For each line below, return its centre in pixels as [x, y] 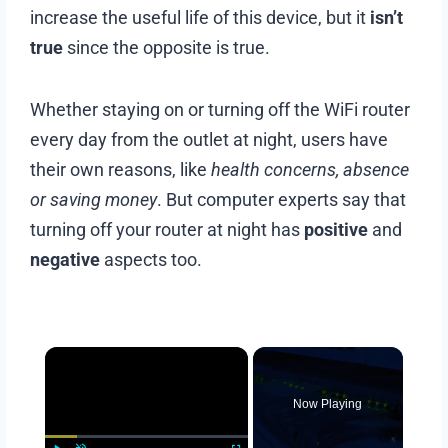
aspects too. [151, 259]
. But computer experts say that [282, 199]
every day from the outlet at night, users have [209, 139]
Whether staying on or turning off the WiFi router [220, 109]
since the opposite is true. [167, 47]
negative [65, 259]
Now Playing [328, 403]
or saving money [94, 199]
